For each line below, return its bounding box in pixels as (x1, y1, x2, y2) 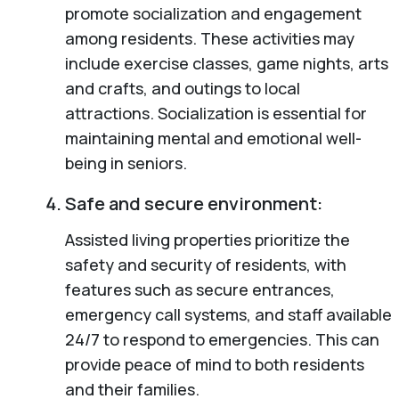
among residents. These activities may (64, 27, 354, 49)
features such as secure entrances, (64, 278, 335, 300)
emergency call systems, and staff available (64, 303, 392, 325)
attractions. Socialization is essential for (64, 102, 367, 124)
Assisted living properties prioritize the (64, 228, 350, 250)
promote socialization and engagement (64, 2, 362, 24)
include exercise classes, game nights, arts (64, 52, 388, 74)
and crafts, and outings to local (64, 77, 300, 99)
